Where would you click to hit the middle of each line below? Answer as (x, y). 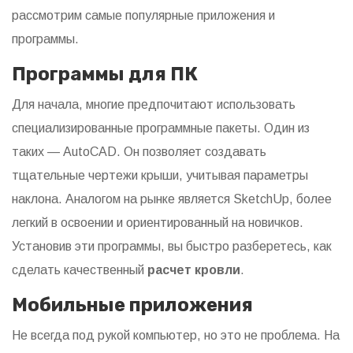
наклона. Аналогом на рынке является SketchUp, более (172, 199)
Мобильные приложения (132, 305)
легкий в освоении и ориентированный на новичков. (158, 223)
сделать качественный (80, 270)
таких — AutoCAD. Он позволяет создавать (139, 152)
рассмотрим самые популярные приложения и (143, 16)
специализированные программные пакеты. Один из (161, 128)
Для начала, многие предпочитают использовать (154, 105)
